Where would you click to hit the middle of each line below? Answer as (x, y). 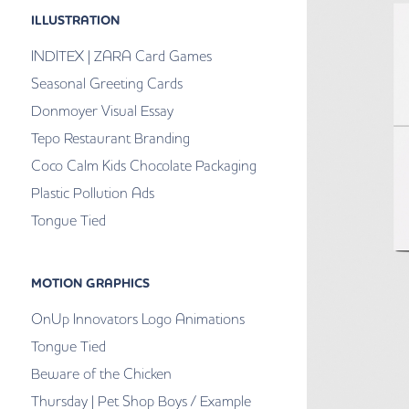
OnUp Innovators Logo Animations (137, 319)
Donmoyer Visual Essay (102, 111)
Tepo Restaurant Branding (110, 138)
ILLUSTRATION (75, 21)
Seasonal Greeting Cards (106, 84)
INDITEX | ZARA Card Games (121, 56)
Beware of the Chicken (101, 374)
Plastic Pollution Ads (92, 193)
